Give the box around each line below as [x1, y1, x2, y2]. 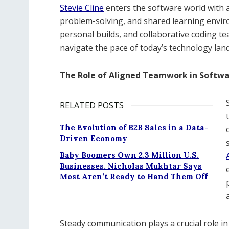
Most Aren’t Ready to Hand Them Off [60, 172, 208, 182]
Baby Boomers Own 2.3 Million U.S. [60, 150, 199, 161]
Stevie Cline [60, 2, 104, 14]
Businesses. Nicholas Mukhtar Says [60, 161, 202, 171]
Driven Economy [60, 133, 127, 144]
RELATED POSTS [60, 100, 124, 111]
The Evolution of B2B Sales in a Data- [60, 123, 209, 133]
